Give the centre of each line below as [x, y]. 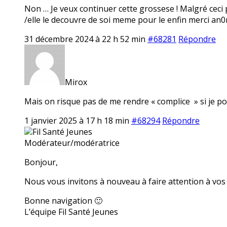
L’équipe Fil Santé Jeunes [71, 212]
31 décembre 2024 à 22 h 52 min [85, 39]
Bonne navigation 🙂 [63, 200]
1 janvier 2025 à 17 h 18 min [77, 120]
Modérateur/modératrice [72, 143]
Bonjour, [41, 162]
